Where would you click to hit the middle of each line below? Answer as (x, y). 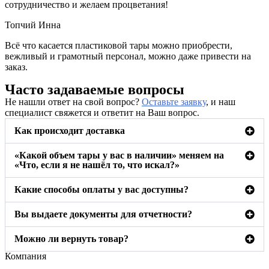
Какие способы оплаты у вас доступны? (101, 189)
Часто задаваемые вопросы (95, 89)
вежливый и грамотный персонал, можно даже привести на (128, 56)
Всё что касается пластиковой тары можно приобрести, (119, 45)
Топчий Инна (33, 25)
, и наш (221, 101)
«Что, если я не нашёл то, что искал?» (97, 165)
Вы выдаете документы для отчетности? (103, 214)
